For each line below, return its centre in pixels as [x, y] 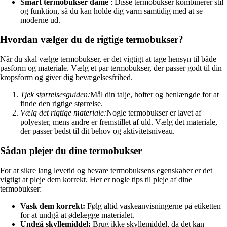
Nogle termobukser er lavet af [154, 113]
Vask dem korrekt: [53, 206]
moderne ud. [40, 20]
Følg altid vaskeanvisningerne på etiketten [153, 206]
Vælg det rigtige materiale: [63, 113]
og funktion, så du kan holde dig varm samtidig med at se [111, 11]
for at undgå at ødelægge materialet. [77, 215]
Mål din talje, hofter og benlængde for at [155, 95]
